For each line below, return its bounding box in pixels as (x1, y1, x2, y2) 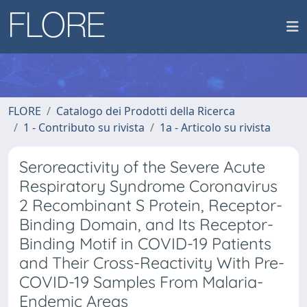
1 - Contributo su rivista (23, 120, 145, 135)
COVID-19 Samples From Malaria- (19, 272, 263, 292)
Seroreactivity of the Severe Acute (19, 157, 265, 177)
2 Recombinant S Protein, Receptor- (19, 195, 282, 215)
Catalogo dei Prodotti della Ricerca (56, 103, 235, 119)
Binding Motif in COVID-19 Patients (19, 234, 271, 254)
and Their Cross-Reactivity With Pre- (19, 253, 284, 273)
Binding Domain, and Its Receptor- (19, 214, 273, 234)
